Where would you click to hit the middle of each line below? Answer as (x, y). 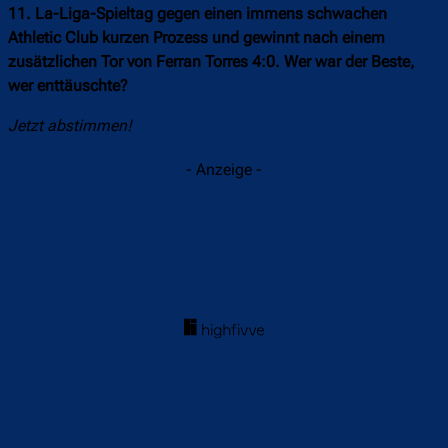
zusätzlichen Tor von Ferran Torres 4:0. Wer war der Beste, (211, 62)
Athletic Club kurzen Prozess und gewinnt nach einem (196, 38)
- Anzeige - (224, 170)
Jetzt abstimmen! (70, 126)
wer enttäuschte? (68, 86)
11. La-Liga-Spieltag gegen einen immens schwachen (197, 14)
